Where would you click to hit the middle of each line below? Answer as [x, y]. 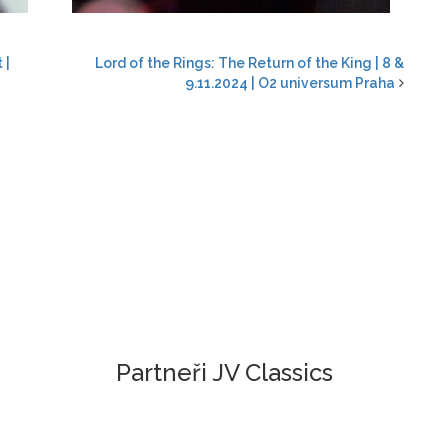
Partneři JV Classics [224, 372]
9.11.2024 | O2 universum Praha [290, 82]
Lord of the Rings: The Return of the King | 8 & [249, 62]
